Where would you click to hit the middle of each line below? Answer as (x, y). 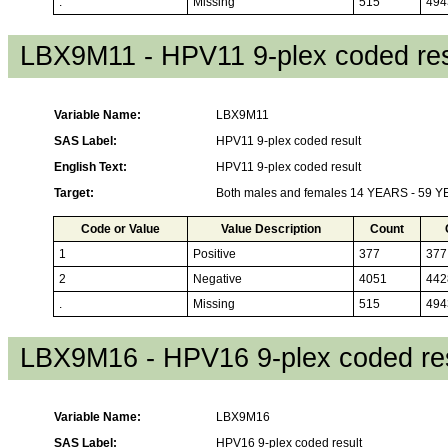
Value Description (270, 228)
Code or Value (120, 228)
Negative (217, 278)
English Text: (90, 166)
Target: (74, 192)
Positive (214, 253)
